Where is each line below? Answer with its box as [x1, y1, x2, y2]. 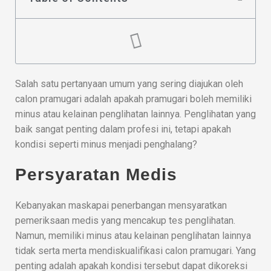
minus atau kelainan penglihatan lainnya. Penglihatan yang [15, 108, 256, 120]
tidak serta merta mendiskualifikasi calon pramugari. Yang [15, 244, 256, 256]
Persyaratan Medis [15, 165, 177, 184]
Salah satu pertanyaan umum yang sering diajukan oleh [15, 77, 243, 90]
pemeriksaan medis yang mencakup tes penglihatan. [15, 214, 235, 226]
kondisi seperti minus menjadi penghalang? [15, 138, 197, 150]
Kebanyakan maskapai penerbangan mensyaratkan [15, 199, 227, 211]
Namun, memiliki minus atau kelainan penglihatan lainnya [15, 229, 251, 241]
